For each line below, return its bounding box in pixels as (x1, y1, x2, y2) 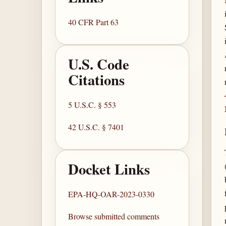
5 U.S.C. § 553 (68, 99, 117, 110)
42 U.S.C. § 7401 (68, 121, 125, 132)
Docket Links (68, 158, 150, 180)
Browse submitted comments (68, 210, 160, 221)
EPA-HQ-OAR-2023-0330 (68, 188, 155, 199)
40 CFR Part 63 (68, 17, 119, 28)
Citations (68, 69, 125, 91)
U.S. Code (68, 53, 130, 75)
